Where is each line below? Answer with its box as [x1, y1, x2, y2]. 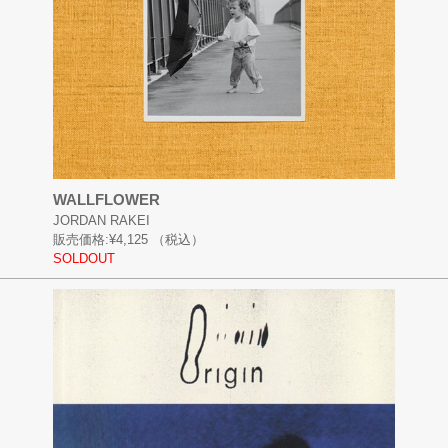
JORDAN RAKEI [52, 212, 150, 228]
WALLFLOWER [52, 190, 160, 208]
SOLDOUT [52, 250, 115, 266]
